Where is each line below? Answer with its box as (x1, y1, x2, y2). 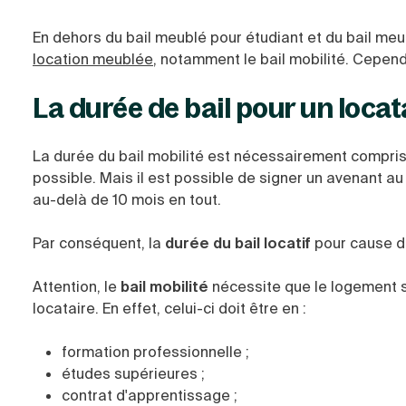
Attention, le (33, 277, 121, 296)
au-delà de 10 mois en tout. (33, 190, 221, 209)
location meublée (33, 50, 153, 69)
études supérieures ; (62, 364, 205, 383)
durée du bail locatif (165, 234, 314, 253)
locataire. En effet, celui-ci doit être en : (33, 299, 310, 318)
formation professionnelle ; (62, 343, 249, 362)
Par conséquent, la (33, 234, 165, 253)
